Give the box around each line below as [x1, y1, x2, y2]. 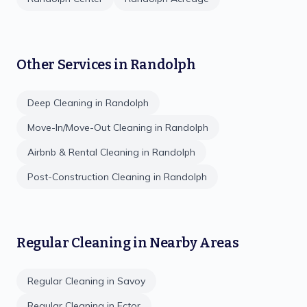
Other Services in [16, 56, 130, 73]
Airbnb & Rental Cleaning [27, 146, 139, 158]
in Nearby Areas [130, 234, 239, 251]
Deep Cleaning [27, 97, 93, 109]
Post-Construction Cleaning [27, 171, 151, 183]
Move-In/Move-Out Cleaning [27, 121, 152, 134]
